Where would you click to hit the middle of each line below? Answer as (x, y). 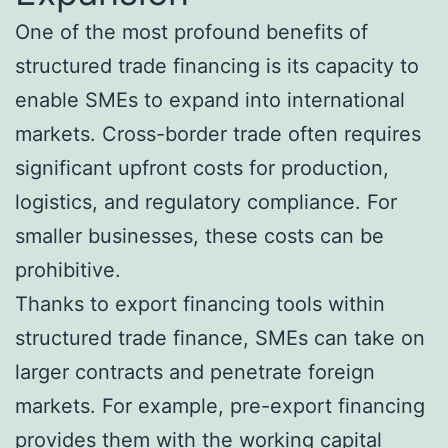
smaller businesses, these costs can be (199, 236)
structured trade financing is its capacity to (217, 66)
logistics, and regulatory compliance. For (206, 202)
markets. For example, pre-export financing (220, 406)
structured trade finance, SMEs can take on (220, 338)
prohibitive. (68, 270)
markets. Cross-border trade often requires (218, 134)
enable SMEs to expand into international (210, 100)
